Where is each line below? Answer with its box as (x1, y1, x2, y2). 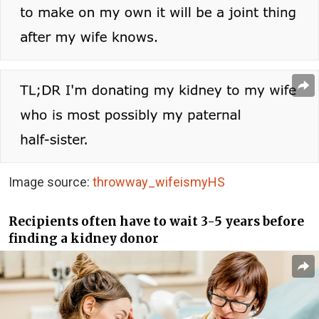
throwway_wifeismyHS (93, 174, 225, 190)
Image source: (9, 174, 93, 190)
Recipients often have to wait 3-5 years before (9, 213, 304, 229)
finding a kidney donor (9, 230, 159, 246)
